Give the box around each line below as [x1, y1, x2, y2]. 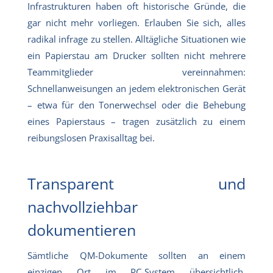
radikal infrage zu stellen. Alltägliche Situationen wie [27, 32, 246, 45]
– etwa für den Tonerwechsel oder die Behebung [27, 98, 246, 111]
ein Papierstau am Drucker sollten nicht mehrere [27, 49, 246, 62]
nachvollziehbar [27, 196, 138, 217]
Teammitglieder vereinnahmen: [27, 65, 246, 78]
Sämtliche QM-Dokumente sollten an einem [27, 249, 246, 261]
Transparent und [27, 172, 246, 194]
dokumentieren [27, 219, 140, 240]
